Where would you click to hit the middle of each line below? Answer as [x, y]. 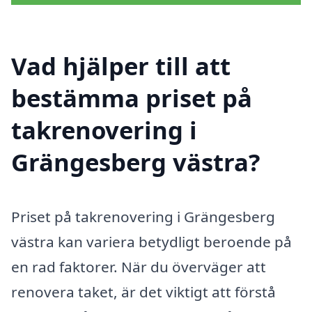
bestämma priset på [132, 98]
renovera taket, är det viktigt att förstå [143, 292]
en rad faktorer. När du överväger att [139, 267]
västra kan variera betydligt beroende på [151, 242]
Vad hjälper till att [121, 66]
